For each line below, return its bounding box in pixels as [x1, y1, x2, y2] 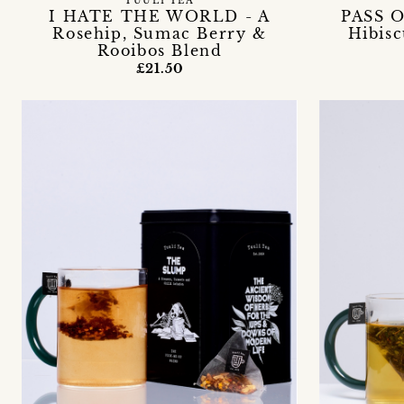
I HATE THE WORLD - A [49, 6, 271, 25]
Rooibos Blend [96, 41, 223, 60]
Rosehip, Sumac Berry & [52, 23, 267, 42]
